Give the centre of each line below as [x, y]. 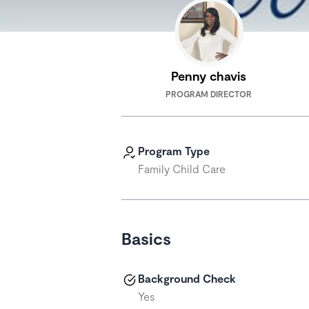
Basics [146, 238]
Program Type [174, 151]
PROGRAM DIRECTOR [209, 94]
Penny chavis [209, 76]
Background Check [187, 278]
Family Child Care [182, 169]
